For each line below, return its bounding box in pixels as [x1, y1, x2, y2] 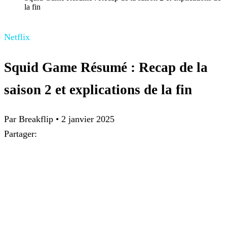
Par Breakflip [4, 114, 56, 125]
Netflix [4, 32, 30, 43]
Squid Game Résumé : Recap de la [4, 59, 208, 75]
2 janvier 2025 [61, 114, 115, 125]
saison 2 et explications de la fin [4, 82, 192, 97]
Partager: [4, 129, 37, 139]
